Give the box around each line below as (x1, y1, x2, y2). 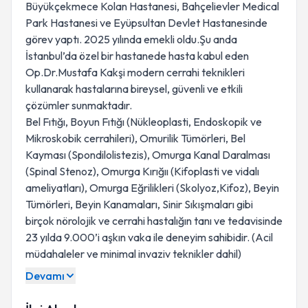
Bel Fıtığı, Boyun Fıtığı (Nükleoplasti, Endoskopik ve (25, 115, 262, 129)
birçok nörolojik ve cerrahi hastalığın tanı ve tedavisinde (25, 214, 283, 228)
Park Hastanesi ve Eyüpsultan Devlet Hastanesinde (25, 16, 267, 30)
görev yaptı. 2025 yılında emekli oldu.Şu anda (25, 32, 237, 46)
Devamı (25, 269, 65, 283)
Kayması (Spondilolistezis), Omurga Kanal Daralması (25, 148, 270, 162)
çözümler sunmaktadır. (25, 98, 132, 112)
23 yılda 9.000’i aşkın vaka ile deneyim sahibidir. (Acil (25, 230, 273, 244)
